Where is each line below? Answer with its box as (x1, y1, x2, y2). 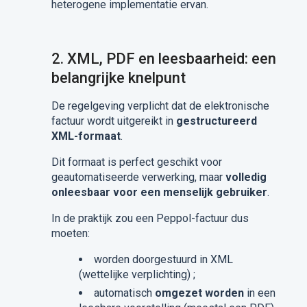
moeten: (51, 227, 90, 240)
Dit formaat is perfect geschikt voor (51, 156, 222, 169)
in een (243, 286, 275, 299)
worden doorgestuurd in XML (93, 253, 233, 266)
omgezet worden (154, 286, 244, 299)
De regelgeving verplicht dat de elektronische (51, 99, 269, 112)
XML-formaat (51, 130, 121, 143)
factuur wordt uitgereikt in (51, 114, 176, 127)
